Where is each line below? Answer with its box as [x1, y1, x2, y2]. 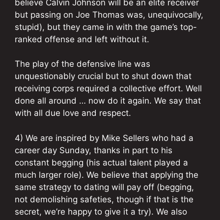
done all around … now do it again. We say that [15, 96, 201, 106]
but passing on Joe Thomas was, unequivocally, [15, 9, 203, 20]
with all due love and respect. [15, 108, 131, 118]
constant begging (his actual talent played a [15, 157, 188, 167]
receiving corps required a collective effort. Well [15, 83, 202, 94]
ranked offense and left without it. [15, 34, 149, 44]
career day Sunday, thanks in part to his [15, 145, 172, 155]
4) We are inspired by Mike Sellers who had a [15, 133, 193, 143]
